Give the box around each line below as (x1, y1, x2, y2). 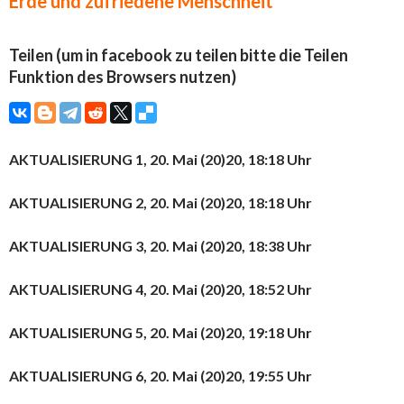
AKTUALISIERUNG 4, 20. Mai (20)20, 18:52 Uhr (9, 280, 312, 298)
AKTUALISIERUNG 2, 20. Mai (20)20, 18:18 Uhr (9, 194, 312, 211)
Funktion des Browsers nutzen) (9, 67, 236, 87)
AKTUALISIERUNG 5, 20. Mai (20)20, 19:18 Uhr (9, 324, 312, 341)
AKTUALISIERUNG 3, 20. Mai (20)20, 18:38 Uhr (9, 237, 312, 254)
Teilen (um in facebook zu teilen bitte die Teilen (9, 45, 348, 65)
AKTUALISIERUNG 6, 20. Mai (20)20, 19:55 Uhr (9, 367, 312, 384)
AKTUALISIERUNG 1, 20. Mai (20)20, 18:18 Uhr (9, 151, 312, 168)
